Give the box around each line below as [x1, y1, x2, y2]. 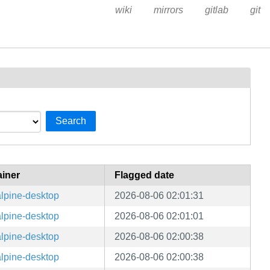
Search [55, 116, 86, 127]
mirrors [153, 5, 183, 15]
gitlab [204, 5, 228, 15]
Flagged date [115, 170, 174, 181]
